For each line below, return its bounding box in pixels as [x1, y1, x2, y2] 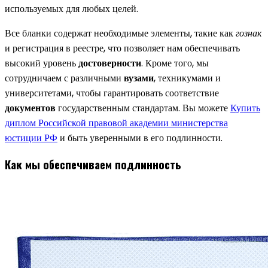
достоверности [78, 56, 141, 70]
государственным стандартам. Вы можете [56, 100, 230, 115]
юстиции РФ [5, 130, 57, 145]
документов [5, 100, 56, 115]
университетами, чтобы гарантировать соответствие [5, 86, 219, 100]
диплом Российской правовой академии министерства [5, 115, 228, 130]
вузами [124, 71, 154, 85]
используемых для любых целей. [5, 1, 138, 16]
